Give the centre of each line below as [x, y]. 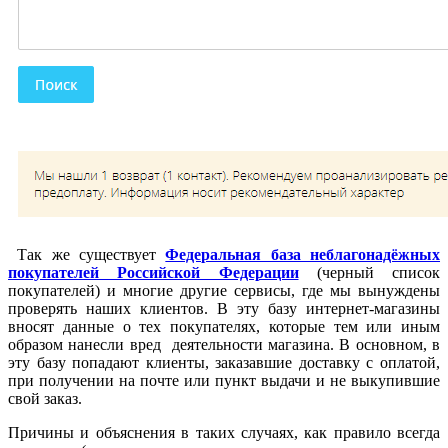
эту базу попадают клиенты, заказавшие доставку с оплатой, [224, 363]
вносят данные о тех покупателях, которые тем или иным [224, 327]
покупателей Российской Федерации [153, 273]
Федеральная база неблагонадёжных [303, 255]
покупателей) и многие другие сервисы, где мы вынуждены [224, 291]
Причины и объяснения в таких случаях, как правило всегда [224, 433]
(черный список [369, 273]
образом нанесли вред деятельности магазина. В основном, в [224, 345]
